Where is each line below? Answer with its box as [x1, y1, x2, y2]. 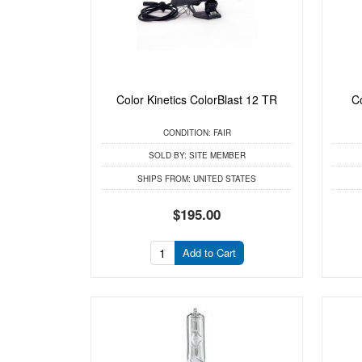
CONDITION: [162, 126, 211, 138]
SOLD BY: [148, 149, 187, 162]
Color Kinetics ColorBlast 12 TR [116, 90, 278, 107]
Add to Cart [182, 245, 236, 261]
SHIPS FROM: [137, 172, 192, 184]
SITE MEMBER [186, 149, 246, 162]
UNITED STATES [191, 172, 257, 184]
